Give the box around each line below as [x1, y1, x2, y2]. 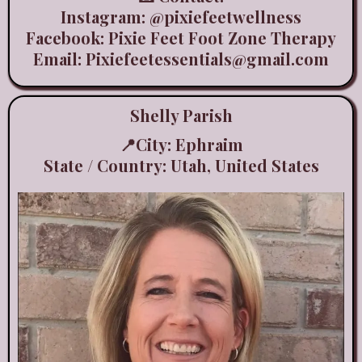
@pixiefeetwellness [149, 5, 301, 27]
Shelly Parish [129, 103, 233, 126]
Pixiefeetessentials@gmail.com [86, 47, 329, 69]
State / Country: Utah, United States [43, 154, 319, 176]
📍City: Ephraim [119, 133, 243, 155]
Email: [33, 47, 86, 69]
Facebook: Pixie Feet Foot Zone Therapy [26, 26, 336, 48]
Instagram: [61, 5, 149, 27]
